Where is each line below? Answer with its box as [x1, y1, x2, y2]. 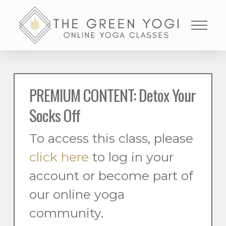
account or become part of [29, 168, 193, 184]
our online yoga [29, 187, 125, 202]
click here [29, 149, 89, 165]
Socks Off [29, 103, 80, 127]
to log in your [88, 149, 174, 165]
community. [29, 205, 103, 221]
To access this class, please [29, 131, 193, 146]
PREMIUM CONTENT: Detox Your [29, 83, 196, 107]
